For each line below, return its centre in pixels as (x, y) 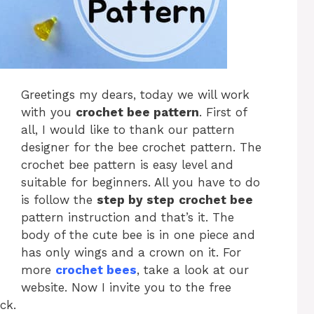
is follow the (59, 200)
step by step (136, 200)
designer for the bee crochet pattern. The (141, 148)
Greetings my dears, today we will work (135, 95)
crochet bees (96, 270)
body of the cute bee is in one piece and (138, 235)
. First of (223, 112)
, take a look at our (193, 270)
